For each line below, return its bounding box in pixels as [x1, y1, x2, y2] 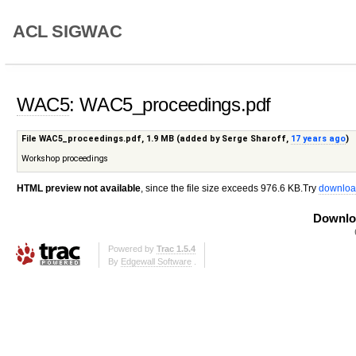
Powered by [107, 243, 157, 253]
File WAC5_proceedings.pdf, [21, 133, 147, 144]
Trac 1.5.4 [156, 243, 195, 253]
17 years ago [291, 133, 346, 144]
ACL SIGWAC [13, 21, 122, 42]
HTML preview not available [17, 182, 141, 194]
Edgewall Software [120, 256, 192, 266]
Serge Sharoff [222, 133, 287, 144]
